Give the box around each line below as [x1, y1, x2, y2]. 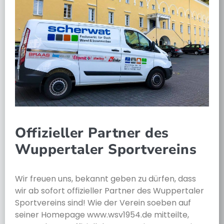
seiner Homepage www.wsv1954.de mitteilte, [15, 208, 189, 220]
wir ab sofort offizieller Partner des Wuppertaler [15, 184, 204, 196]
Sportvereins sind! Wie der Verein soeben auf [15, 196, 191, 208]
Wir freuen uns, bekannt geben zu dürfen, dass [15, 172, 196, 184]
